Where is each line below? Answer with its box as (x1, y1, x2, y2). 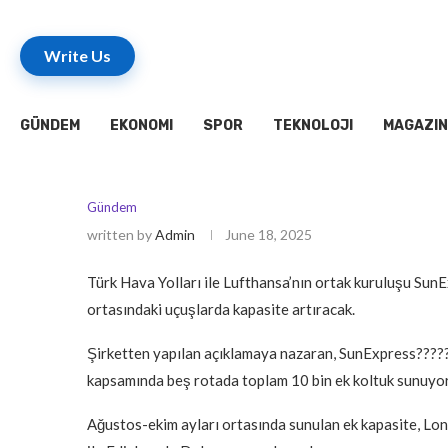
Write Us (44, 46, 111, 66)
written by (87, 226, 155, 244)
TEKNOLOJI (273, 117, 353, 135)
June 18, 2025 (225, 226, 312, 244)
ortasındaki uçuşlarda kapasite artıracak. (87, 300, 355, 319)
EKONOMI (110, 117, 173, 135)
